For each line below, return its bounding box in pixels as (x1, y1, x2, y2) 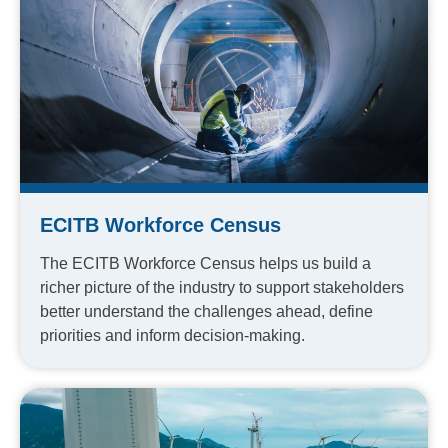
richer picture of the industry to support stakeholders (40, 279, 404, 297)
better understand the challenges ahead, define (40, 303, 373, 321)
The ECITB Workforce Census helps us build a (40, 255, 371, 273)
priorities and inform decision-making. (40, 327, 305, 345)
